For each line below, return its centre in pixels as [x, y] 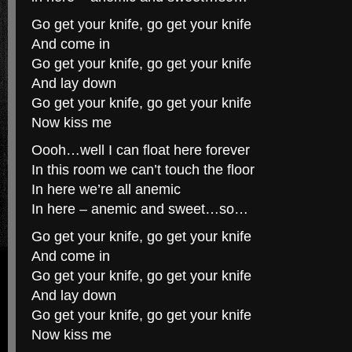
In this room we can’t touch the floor [143, 170]
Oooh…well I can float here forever [141, 150]
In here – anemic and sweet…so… [140, 209]
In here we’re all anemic [106, 189]
